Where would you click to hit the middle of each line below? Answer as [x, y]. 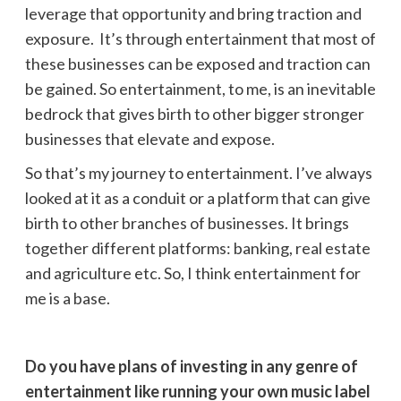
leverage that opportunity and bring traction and [193, 13]
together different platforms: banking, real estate [197, 247]
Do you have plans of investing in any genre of [191, 366]
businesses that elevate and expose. [149, 138]
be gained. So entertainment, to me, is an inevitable [200, 88]
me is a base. [67, 298]
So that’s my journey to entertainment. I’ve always [198, 172]
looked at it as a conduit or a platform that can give [197, 197]
